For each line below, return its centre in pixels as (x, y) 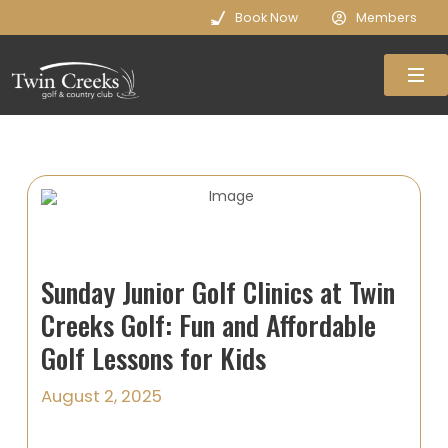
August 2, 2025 (102, 395)
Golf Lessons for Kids (154, 358)
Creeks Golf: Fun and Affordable (209, 325)
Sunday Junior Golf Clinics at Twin (218, 292)
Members (387, 17)
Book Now (267, 17)
